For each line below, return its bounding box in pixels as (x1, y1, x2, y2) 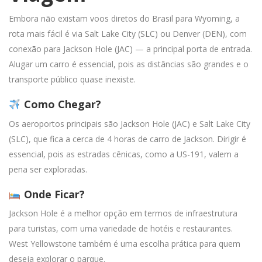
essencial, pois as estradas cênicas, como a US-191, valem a (9, 148, 239, 160)
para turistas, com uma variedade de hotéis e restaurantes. (9, 222, 233, 234)
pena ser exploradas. (9, 163, 87, 175)
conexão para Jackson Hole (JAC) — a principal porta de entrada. (9, 43, 252, 55)
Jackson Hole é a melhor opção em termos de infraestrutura (9, 207, 237, 219)
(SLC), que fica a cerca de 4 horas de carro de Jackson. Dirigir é (9, 133, 246, 144)
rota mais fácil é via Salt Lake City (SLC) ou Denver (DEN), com (9, 28, 247, 40)
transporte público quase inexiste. (9, 74, 136, 85)
